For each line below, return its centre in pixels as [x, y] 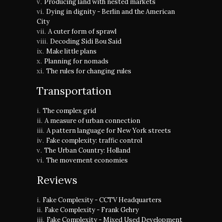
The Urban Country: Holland [87, 150]
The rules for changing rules [89, 71]
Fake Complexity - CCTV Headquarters [102, 200]
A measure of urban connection [92, 121]
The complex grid [69, 111]
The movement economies [87, 160]
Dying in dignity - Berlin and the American [111, 12]
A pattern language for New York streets [109, 131]
